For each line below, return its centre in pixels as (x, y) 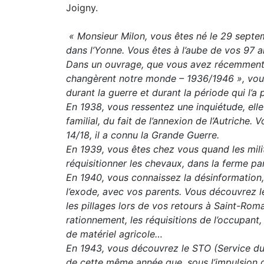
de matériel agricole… (114, 234)
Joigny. (82, 8)
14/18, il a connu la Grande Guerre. (143, 135)
